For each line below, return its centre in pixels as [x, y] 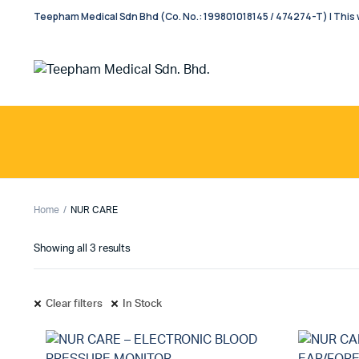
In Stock [142, 304]
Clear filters [74, 304]
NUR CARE [94, 210]
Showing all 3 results [83, 249]
